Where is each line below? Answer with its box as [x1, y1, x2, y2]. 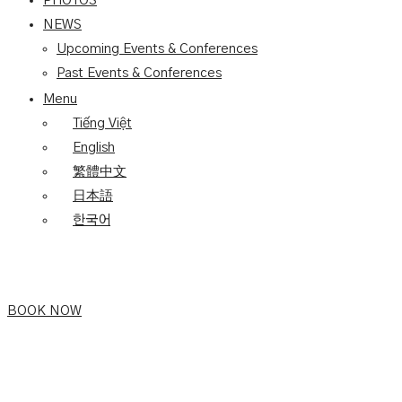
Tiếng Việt [73, 117, 132, 130]
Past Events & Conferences [57, 66, 222, 80]
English [73, 141, 115, 154]
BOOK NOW [7, 304, 82, 318]
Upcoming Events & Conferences [57, 42, 258, 56]
